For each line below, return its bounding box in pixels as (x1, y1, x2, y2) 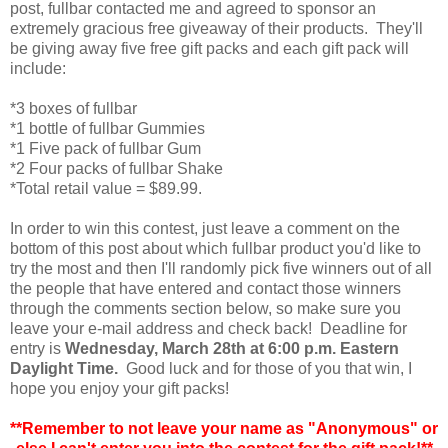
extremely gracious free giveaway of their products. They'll (10, 19, 423, 37)
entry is (10, 339, 65, 357)
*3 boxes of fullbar (10, 99, 137, 117)
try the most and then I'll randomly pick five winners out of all (10, 259, 432, 277)
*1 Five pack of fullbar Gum (10, 139, 201, 157)
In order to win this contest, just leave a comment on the (10, 219, 400, 237)
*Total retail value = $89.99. (10, 179, 206, 197)
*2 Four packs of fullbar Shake (10, 159, 223, 177)
